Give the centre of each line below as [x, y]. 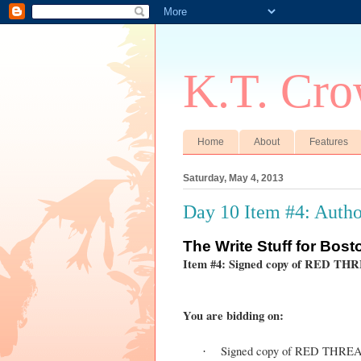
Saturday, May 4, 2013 [233, 178]
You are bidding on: [233, 315]
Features [329, 141]
